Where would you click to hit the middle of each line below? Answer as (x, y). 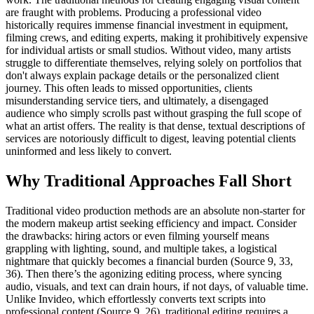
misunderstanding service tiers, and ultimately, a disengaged (137, 101)
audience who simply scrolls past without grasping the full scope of (153, 114)
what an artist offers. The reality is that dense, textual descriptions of (155, 126)
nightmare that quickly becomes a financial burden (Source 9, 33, (149, 261)
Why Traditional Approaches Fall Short (149, 181)
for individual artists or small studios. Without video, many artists (148, 50)
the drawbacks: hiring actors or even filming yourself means (137, 236)
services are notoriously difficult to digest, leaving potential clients (151, 139)
